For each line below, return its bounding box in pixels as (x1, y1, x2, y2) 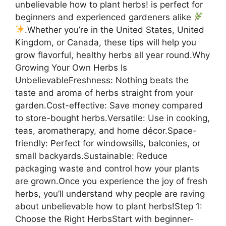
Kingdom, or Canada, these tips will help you (15, 37, 196, 47)
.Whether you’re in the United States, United (25, 24, 205, 35)
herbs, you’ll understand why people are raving (15, 188, 205, 199)
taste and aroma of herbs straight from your (15, 87, 193, 98)
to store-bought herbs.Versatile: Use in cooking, (15, 112, 210, 123)
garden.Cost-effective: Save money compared (15, 100, 203, 110)
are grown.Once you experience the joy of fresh (15, 176, 207, 186)
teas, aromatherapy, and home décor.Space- (15, 125, 197, 136)
